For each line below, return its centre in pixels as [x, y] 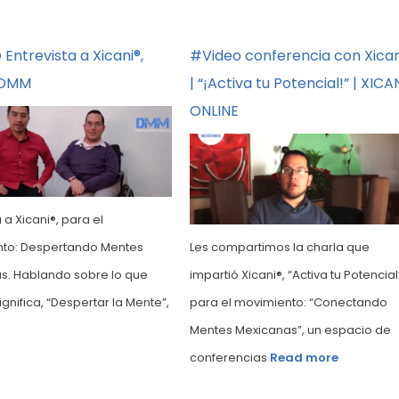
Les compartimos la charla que [279, 247]
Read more [304, 358]
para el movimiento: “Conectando [288, 302]
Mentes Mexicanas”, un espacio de [290, 330]
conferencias [229, 357]
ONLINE [214, 111]
